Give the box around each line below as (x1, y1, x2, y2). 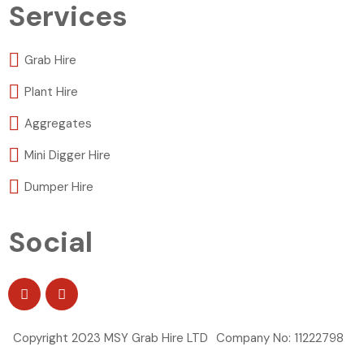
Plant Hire (24, 84, 78, 100)
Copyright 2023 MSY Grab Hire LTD (13, 330, 208, 346)
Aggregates (24, 115, 92, 132)
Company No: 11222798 (216, 330, 344, 346)
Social (8, 223, 93, 261)
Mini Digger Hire (24, 147, 110, 163)
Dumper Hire (24, 179, 93, 195)
